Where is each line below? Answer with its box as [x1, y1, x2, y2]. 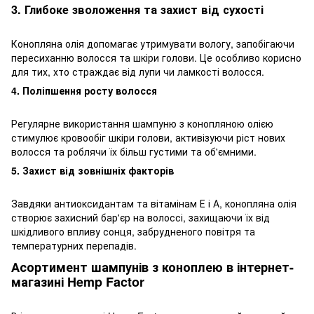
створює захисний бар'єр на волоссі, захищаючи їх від [11, 210, 270, 224]
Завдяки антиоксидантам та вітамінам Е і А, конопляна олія [11, 196, 296, 210]
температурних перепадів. [11, 238, 137, 252]
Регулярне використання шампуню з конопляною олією [11, 116, 273, 130]
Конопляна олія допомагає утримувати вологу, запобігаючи [11, 36, 294, 50]
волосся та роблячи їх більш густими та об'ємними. [11, 144, 257, 158]
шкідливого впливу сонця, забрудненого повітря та [11, 224, 255, 238]
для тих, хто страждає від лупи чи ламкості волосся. [11, 64, 264, 78]
